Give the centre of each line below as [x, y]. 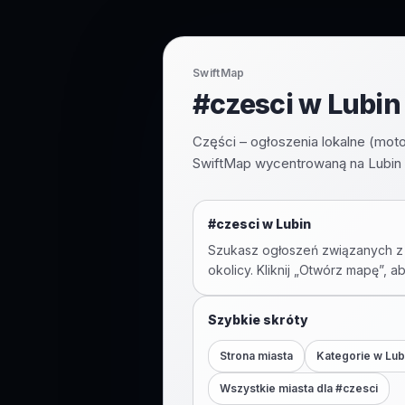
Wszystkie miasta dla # [281, 388]
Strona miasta [256, 356]
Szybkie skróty [258, 320]
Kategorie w [351, 356]
